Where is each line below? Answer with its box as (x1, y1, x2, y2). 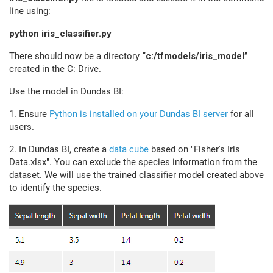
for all (228, 108, 254, 119)
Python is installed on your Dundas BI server (49, 108, 228, 119)
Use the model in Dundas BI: (9, 86, 124, 97)
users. (9, 121, 34, 132)
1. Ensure (9, 108, 49, 119)
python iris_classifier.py (9, 28, 112, 39)
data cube (109, 144, 149, 155)
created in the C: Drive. (9, 63, 101, 74)
